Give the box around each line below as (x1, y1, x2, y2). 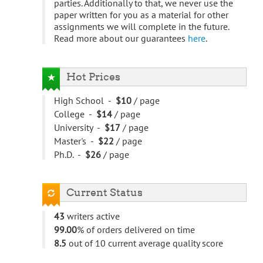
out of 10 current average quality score (66, 237, 223, 249)
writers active (65, 210, 120, 222)
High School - (54, 95, 116, 107)
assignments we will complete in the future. (54, 21, 229, 33)
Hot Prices (66, 70, 120, 83)
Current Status (66, 186, 143, 199)
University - (54, 122, 104, 134)
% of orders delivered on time (77, 224, 195, 236)
